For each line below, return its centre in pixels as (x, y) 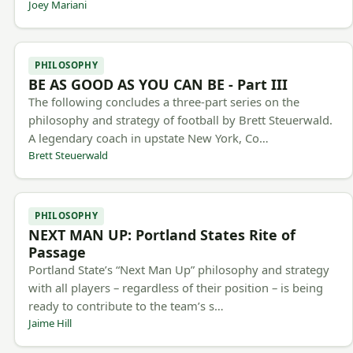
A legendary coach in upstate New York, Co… (149, 138)
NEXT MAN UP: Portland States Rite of (162, 235)
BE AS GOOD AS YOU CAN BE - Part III (158, 85)
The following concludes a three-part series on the (164, 102)
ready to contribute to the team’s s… (126, 306)
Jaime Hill (50, 323)
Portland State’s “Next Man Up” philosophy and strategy (179, 270)
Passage (58, 253)
